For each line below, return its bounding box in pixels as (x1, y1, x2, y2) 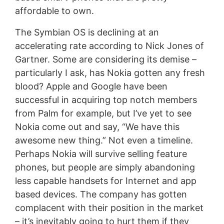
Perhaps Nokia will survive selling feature (14, 148, 187, 159)
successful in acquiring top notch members (14, 94, 197, 105)
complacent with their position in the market (14, 202, 203, 213)
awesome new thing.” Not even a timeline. (14, 134, 193, 145)
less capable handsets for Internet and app (14, 175, 196, 186)
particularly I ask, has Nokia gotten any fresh (14, 67, 205, 78)
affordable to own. (14, 5, 94, 16)
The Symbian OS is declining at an (14, 26, 159, 37)
